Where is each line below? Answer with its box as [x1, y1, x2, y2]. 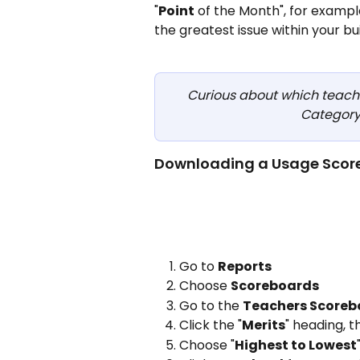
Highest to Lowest [235, 335, 357, 354]
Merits [242, 316, 285, 335]
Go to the [179, 296, 243, 315]
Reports [218, 256, 272, 276]
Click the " [179, 316, 242, 335]
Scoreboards [231, 276, 319, 296]
